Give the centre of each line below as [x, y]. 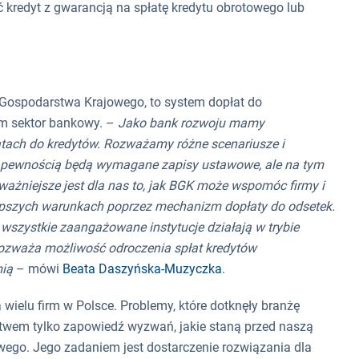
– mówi [38, 269]
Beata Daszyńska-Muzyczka [142, 269]
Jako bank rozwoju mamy [191, 123]
